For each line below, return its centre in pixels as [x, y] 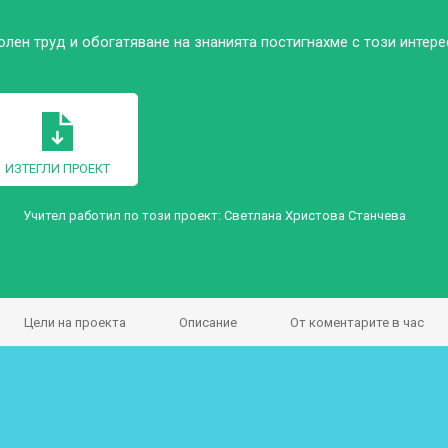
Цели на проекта [75, 322]
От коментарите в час [357, 322]
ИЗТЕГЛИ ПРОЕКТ [57, 168]
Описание [208, 322]
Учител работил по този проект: [123, 215]
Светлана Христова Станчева [315, 215]
